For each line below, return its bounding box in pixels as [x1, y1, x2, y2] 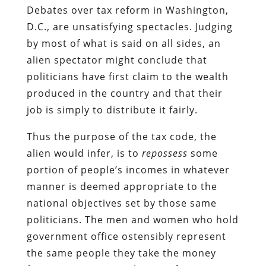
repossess [141, 146, 188, 160]
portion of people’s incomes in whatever [26, 163, 230, 176]
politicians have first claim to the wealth [26, 69, 229, 83]
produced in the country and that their [26, 86, 223, 100]
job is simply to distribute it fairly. [26, 103, 198, 116]
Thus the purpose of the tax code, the [26, 129, 217, 143]
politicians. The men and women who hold [26, 213, 239, 226]
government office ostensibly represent [26, 229, 226, 243]
